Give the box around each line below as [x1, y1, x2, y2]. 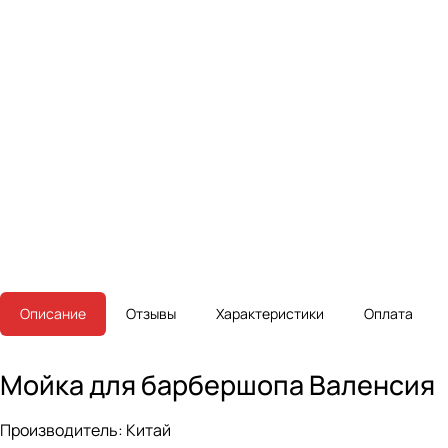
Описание [20, 304, 86, 324]
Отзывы [126, 304, 176, 324]
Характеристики [216, 304, 324, 324]
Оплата [364, 304, 413, 324]
